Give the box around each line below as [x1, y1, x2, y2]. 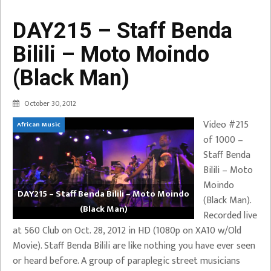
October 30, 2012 [24, 97, 76, 109]
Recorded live [203, 207, 257, 224]
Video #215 [203, 116, 249, 133]
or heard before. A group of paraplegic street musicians [13, 252, 240, 269]
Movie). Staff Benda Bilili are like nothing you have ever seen [13, 237, 255, 254]
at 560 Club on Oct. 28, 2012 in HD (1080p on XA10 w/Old [13, 222, 241, 239]
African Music [17, 119, 60, 130]
